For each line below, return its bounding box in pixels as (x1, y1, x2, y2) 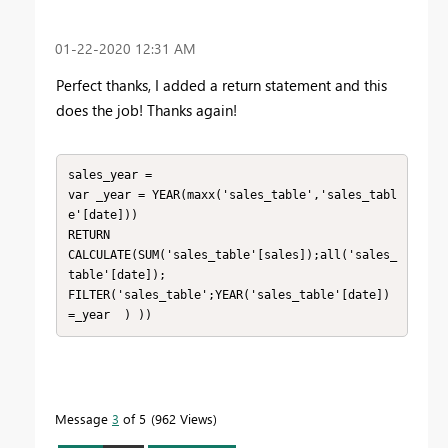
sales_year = (67, 168, 159, 183)
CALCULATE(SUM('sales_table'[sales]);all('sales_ (67, 248, 397, 263)
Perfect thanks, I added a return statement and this (56, 74, 387, 95)
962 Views (155, 409, 213, 427)
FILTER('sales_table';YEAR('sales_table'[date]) (67, 288, 390, 303)
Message (55, 409, 112, 427)
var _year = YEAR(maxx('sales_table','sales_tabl (67, 188, 397, 203)
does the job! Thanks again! (56, 99, 237, 120)
